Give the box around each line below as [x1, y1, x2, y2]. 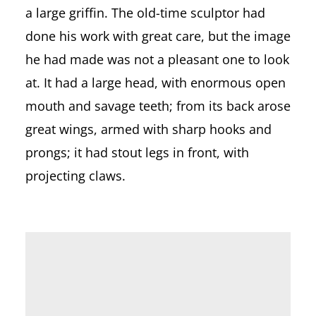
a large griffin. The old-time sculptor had [25, 4, 265, 22]
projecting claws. [25, 167, 126, 185]
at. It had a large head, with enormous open [25, 74, 286, 92]
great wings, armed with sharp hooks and [25, 121, 272, 138]
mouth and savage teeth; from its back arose [25, 97, 291, 115]
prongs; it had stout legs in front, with [25, 144, 249, 162]
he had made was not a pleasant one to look [25, 51, 289, 68]
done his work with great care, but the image [25, 28, 291, 45]
